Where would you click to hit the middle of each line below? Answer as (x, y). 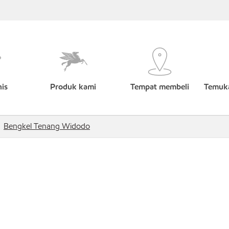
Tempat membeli (159, 87)
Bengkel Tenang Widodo (47, 126)
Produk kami (73, 87)
